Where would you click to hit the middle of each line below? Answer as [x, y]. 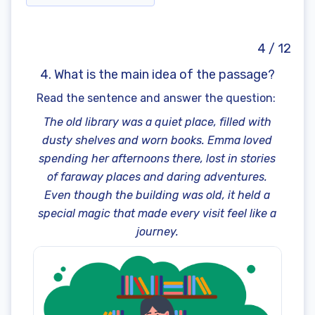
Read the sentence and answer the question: [157, 98]
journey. [157, 232]
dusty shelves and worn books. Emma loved [157, 141]
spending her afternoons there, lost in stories [157, 159]
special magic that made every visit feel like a [157, 214]
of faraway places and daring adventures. [157, 177]
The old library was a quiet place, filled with [157, 122]
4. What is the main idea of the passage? [157, 75]
